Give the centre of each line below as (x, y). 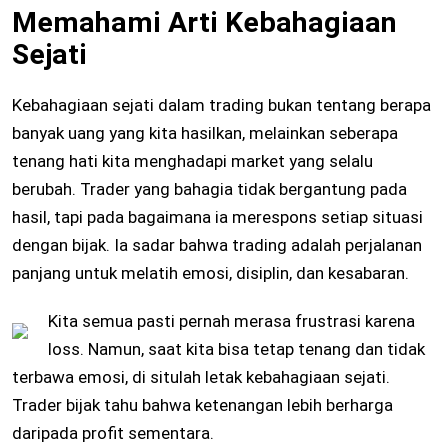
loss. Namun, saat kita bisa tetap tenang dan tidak (236, 349)
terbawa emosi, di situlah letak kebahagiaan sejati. (201, 377)
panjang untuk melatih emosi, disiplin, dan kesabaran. (210, 273)
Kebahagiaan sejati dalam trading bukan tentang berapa (221, 105)
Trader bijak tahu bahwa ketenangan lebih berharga (202, 405)
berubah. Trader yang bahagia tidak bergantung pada (209, 189)
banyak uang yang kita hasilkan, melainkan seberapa (205, 133)
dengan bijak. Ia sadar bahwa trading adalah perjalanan (217, 245)
